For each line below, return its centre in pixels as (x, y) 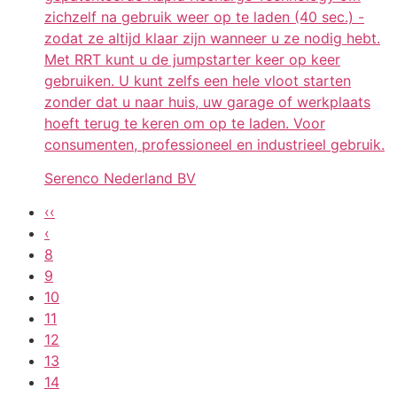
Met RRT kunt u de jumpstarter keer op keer (192, 59)
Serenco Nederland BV (120, 179)
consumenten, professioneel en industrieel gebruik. (214, 144)
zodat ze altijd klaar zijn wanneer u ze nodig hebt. (212, 38)
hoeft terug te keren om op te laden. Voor (185, 123)
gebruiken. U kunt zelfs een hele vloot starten (198, 80)
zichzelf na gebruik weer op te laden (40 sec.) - (204, 16)
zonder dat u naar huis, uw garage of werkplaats (207, 101)
